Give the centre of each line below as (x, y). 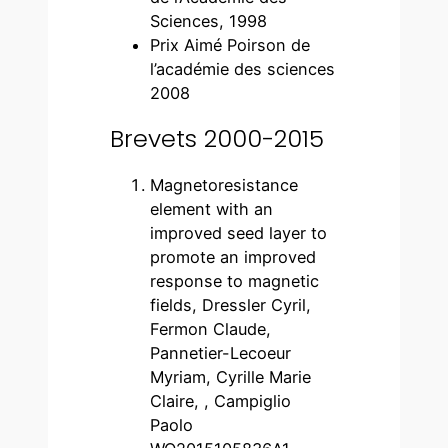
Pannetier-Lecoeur (221, 352)
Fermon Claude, (211, 328)
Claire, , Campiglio (221, 400)
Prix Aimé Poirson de (230, 44)
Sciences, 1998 (209, 20)
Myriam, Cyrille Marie (231, 376)
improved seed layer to (239, 232)
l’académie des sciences (243, 68)
